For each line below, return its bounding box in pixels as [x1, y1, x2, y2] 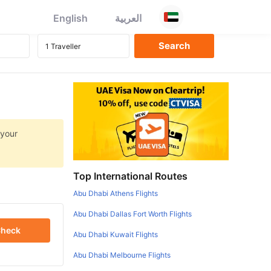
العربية [115, 12, 142, 24]
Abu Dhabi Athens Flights [73, 188, 158, 198]
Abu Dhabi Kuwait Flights [73, 229, 158, 239]
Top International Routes [73, 169, 188, 182]
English [53, 12, 88, 24]
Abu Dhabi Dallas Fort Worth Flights [73, 209, 192, 218]
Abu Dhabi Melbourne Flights [73, 250, 171, 260]
